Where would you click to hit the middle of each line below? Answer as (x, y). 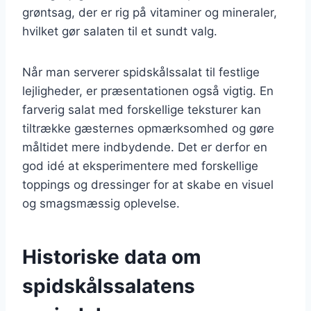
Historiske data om (112, 257)
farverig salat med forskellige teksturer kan (142, 109)
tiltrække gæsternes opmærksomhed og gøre (148, 128)
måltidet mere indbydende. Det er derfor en (145, 147)
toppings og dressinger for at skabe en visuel (148, 184)
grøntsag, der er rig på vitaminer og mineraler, (150, 12)
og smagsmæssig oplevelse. (101, 203)
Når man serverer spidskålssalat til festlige (141, 72)
